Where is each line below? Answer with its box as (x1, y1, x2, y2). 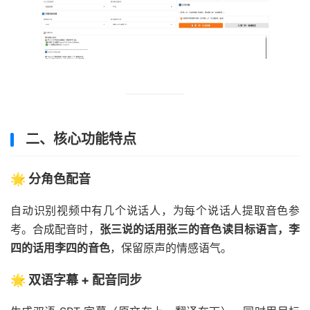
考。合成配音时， (10, 222, 100, 237)
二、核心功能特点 (26, 131, 136, 148)
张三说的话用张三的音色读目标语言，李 (99, 222, 300, 237)
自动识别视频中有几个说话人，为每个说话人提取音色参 (10, 203, 300, 218)
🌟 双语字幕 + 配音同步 (10, 273, 142, 288)
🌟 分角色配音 (10, 172, 91, 187)
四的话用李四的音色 (10, 241, 110, 255)
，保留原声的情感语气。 (110, 241, 232, 255)
